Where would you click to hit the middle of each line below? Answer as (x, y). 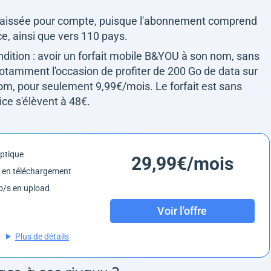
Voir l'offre (182, 211)
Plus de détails (42, 236)
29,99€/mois (182, 163)
